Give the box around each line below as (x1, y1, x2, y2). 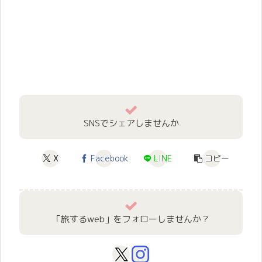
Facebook (90, 153, 129, 164)
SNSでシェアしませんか (83, 116, 179, 129)
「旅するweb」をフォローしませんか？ (52, 212, 210, 225)
